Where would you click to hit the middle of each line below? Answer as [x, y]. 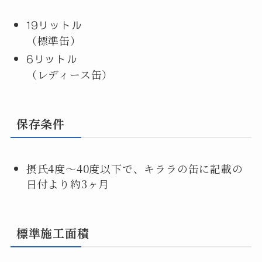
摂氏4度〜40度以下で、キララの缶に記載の [135, 169]
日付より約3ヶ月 [68, 184]
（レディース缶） [70, 74]
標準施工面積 [53, 234]
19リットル [54, 25]
